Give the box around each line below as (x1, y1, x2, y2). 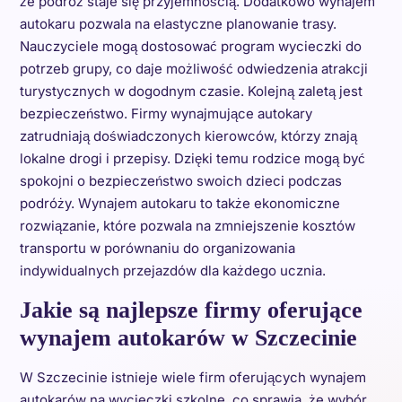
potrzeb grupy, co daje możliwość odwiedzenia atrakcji (19, 60, 368, 77)
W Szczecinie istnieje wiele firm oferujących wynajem (19, 369, 366, 386)
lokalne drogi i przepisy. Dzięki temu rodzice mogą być (19, 150, 365, 167)
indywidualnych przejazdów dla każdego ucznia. (19, 262, 326, 279)
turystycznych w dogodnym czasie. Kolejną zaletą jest (19, 83, 363, 100)
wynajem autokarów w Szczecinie (19, 325, 357, 351)
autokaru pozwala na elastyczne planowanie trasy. (19, 15, 336, 32)
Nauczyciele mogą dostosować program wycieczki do (19, 38, 362, 55)
